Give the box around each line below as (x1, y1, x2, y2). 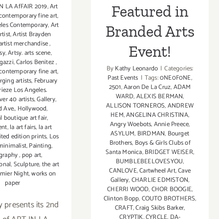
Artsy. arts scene (8, 48, 51, 59)
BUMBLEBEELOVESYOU (115, 156, 183, 167)
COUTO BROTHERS (141, 193, 196, 204)
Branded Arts (105, 22, 195, 41)
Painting (29, 141, 52, 152)
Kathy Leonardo (115, 63, 158, 74)
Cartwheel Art (139, 165, 175, 176)
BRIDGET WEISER (145, 147, 193, 157)
